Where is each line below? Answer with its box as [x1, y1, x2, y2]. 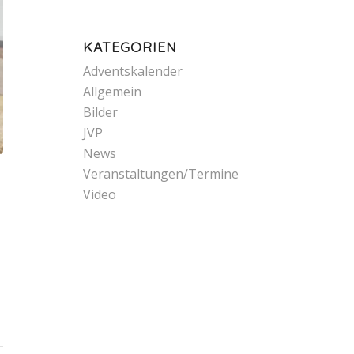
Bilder [83, 104, 119, 121]
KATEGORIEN [83, 38, 178, 55]
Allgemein [83, 83, 142, 100]
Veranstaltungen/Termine [83, 165, 239, 183]
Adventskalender [83, 62, 183, 80]
